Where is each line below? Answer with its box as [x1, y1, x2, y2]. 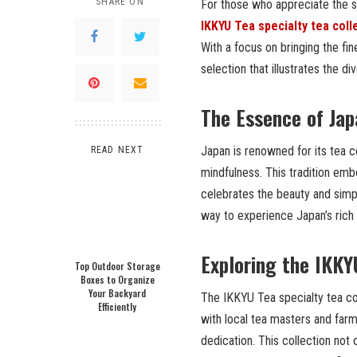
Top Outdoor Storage [74, 259, 160, 273]
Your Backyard [88, 286, 146, 300]
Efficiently [98, 300, 136, 313]
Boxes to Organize [80, 273, 155, 286]
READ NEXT [90, 144, 144, 155]
